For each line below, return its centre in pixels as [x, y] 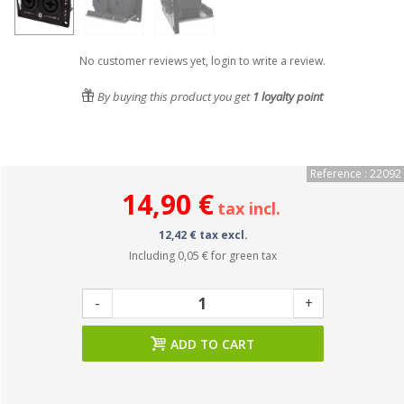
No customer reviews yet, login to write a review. [202, 61]
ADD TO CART [212, 344]
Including [153, 256]
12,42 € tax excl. [203, 235]
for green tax [243, 256]
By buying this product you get [174, 96]
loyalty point [291, 96]
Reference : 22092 [356, 174]
